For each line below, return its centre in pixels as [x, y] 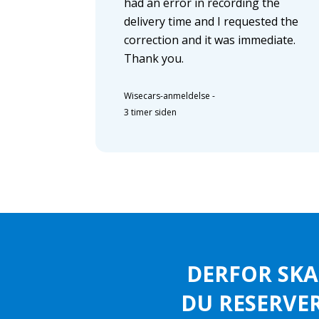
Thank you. [154, 59]
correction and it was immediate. [210, 40]
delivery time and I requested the [211, 22]
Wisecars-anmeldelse [167, 96]
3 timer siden [151, 113]
